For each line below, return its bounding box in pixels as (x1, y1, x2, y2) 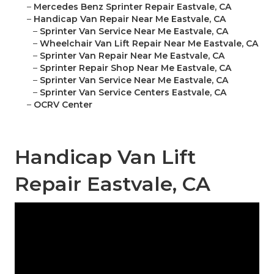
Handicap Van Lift (15, 145, 196, 169)
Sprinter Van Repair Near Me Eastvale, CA (40, 50, 224, 62)
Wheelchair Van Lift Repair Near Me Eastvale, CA (40, 38, 258, 50)
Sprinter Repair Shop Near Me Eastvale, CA (40, 62, 231, 74)
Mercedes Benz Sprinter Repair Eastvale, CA (34, 1, 231, 13)
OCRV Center (34, 99, 92, 111)
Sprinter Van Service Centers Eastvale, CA (40, 87, 226, 98)
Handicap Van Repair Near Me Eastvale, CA (34, 13, 226, 25)
